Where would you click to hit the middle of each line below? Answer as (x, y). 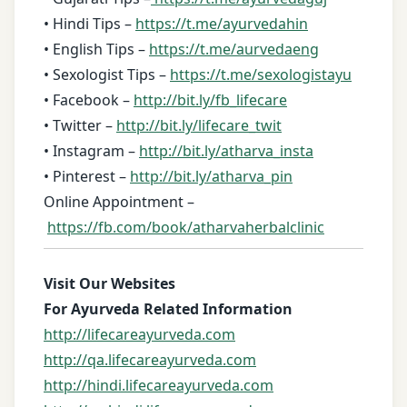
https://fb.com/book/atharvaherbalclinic (186, 228)
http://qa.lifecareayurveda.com (150, 360)
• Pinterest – (87, 177)
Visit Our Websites (109, 284)
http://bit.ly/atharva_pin (211, 177)
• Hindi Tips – (89, 24)
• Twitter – (80, 126)
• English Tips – (96, 50)
